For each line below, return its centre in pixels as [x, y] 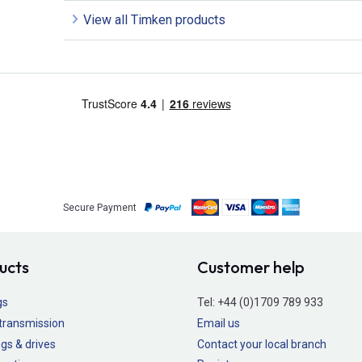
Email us [219, 323]
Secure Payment [99, 207]
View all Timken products [154, 20]
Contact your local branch [262, 344]
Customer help [251, 267]
